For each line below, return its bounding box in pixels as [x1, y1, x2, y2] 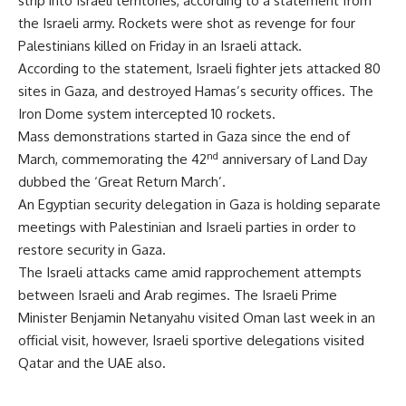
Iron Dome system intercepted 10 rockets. [18, 105, 283, 123]
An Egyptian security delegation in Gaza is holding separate [18, 196, 381, 214]
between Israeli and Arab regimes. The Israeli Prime [18, 286, 337, 304]
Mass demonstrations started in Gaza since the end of [18, 128, 350, 146]
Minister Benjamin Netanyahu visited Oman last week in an [18, 309, 375, 327]
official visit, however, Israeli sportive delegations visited [18, 332, 364, 350]
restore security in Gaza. [18, 241, 166, 259]
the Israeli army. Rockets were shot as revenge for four [18, 14, 355, 33]
